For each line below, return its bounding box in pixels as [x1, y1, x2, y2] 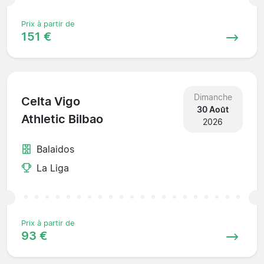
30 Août [197, 104, 229, 114]
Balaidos [37, 143, 74, 155]
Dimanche [193, 91, 232, 102]
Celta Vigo [21, 94, 80, 109]
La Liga [37, 161, 69, 174]
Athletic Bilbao [21, 112, 103, 127]
